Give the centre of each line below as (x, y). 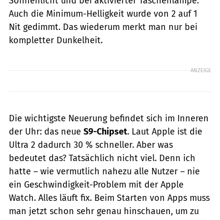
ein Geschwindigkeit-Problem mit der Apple (96, 184)
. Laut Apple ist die (165, 131)
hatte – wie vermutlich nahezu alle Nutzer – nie (104, 171)
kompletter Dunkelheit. (56, 40)
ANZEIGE (201, 70)
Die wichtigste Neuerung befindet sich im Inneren (109, 118)
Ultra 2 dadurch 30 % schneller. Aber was (91, 145)
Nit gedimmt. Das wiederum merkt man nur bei (103, 27)
